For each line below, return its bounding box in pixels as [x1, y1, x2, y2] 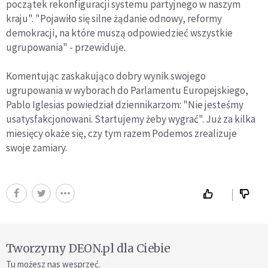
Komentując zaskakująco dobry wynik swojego [6, 69, 206, 83]
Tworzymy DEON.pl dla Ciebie [6, 240, 170, 255]
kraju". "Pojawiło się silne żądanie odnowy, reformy [6, 11, 222, 25]
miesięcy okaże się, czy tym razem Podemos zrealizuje [6, 126, 237, 140]
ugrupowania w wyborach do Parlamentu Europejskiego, [6, 83, 248, 97]
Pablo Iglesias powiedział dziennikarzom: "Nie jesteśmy [6, 98, 243, 111]
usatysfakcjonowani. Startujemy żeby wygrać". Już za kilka [6, 112, 255, 126]
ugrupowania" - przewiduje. [6, 40, 126, 54]
